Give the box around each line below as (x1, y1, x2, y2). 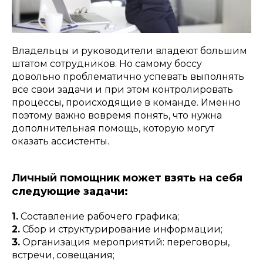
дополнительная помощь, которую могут (12, 123, 214, 134)
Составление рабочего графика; (18, 211, 179, 222)
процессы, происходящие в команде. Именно (12, 97, 241, 108)
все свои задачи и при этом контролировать (12, 84, 233, 95)
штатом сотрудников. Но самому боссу (12, 58, 202, 69)
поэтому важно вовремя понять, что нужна (12, 110, 222, 121)
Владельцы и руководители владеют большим (12, 45, 247, 56)
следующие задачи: (12, 185, 128, 198)
